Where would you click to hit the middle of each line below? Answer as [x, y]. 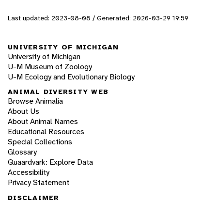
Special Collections [40, 142]
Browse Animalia [35, 101]
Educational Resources [46, 132]
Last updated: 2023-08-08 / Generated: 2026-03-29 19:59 [98, 18]
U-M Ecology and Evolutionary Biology [71, 77]
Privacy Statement [39, 183]
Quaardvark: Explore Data [50, 162]
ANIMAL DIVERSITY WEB [58, 92]
